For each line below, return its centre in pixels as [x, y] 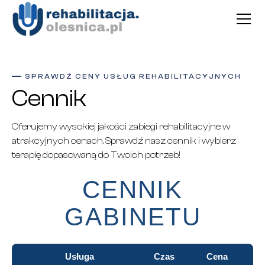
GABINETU [132, 217]
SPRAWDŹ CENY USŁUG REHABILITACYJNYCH [133, 76]
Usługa [79, 256]
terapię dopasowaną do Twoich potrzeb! [96, 155]
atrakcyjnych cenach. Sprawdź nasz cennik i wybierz [124, 141]
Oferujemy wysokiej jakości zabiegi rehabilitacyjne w [121, 127]
